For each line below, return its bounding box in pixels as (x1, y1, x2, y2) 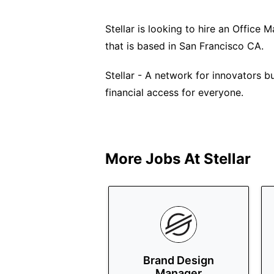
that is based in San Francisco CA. (105, 40, 264, 52)
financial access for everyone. (105, 86, 243, 98)
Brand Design (143, 254, 214, 267)
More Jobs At (105, 150, 204, 168)
